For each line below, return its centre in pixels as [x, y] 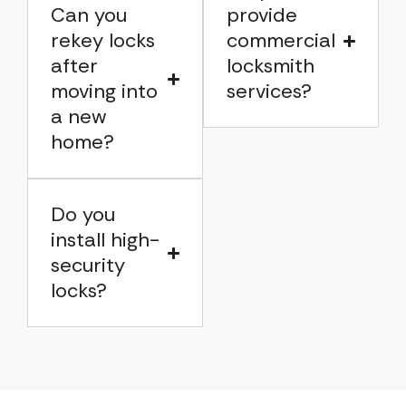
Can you [89, 15]
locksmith [271, 66]
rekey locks [103, 40]
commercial [281, 40]
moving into [104, 91]
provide [262, 15]
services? [269, 91]
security [88, 265]
